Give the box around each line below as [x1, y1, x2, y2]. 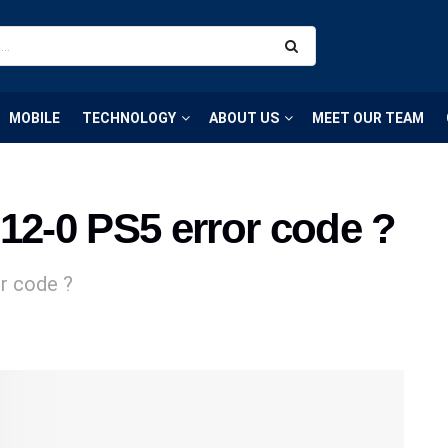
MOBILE [9, 109, 60, 126]
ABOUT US [209, 109, 279, 126]
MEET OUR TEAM [312, 109, 424, 126]
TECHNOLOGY [82, 109, 176, 126]
